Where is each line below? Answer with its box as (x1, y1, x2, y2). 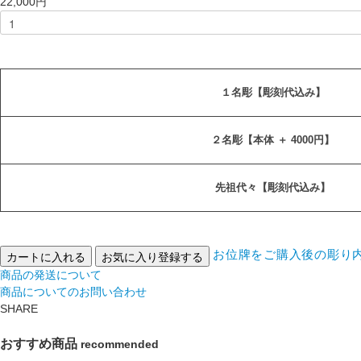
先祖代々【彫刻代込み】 (215, 180, 330, 193)
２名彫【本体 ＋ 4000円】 (211, 133, 334, 146)
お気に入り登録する (102, 247, 203, 264)
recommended (81, 337, 159, 351)
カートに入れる (6, 247, 85, 264)
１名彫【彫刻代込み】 (220, 85, 326, 98)
